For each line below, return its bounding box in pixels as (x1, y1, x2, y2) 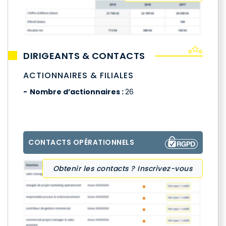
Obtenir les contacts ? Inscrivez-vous (52, 163, 192, 174)
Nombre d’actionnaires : (30, 86, 125, 97)
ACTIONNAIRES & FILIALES (23, 69, 134, 81)
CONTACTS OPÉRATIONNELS (28, 137, 134, 148)
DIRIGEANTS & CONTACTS (23, 49, 145, 62)
